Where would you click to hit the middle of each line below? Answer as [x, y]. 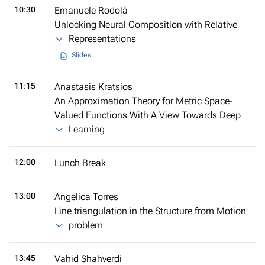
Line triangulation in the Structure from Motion [150, 211]
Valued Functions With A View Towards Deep [148, 115]
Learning [87, 129]
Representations [102, 38]
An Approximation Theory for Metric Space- [143, 101]
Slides [81, 55]
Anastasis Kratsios [93, 86]
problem [86, 225]
